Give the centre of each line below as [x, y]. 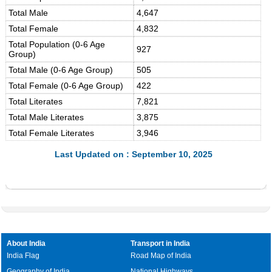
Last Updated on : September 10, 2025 [133, 154]
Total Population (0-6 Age [57, 44]
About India [26, 243]
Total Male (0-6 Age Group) [61, 70]
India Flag [23, 256]
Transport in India [161, 243]
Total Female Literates [52, 133]
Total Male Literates [46, 117]
